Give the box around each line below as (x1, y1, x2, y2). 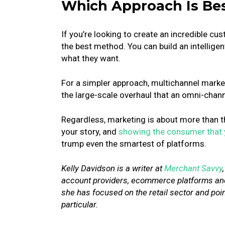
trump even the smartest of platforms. (61, 139, 206, 149)
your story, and (61, 127, 119, 137)
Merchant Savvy (164, 163, 222, 173)
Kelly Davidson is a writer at (61, 163, 164, 173)
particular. (61, 199, 98, 209)
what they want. (61, 53, 121, 63)
